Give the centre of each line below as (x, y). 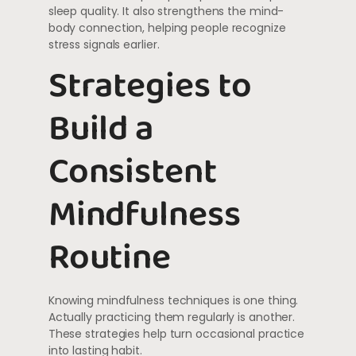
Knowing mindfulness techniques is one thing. (173, 300)
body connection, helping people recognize (167, 28)
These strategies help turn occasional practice (176, 333)
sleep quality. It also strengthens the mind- (166, 12)
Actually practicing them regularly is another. (172, 317)
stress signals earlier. (104, 45)
